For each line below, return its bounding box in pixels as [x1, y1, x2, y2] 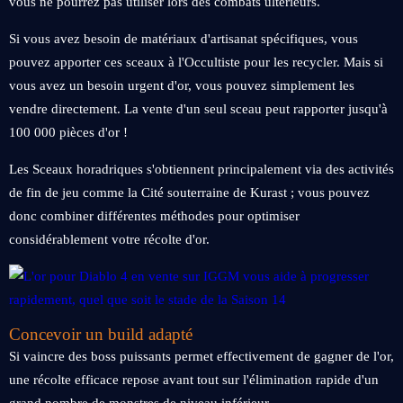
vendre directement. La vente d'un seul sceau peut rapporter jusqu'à [9, 102, 388, 116]
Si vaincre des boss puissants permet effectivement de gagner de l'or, [9, 349, 394, 363]
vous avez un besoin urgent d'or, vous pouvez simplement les [9, 78, 354, 93]
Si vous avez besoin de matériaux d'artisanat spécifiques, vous [9, 31, 358, 46]
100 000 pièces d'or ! [9, 125, 128, 139]
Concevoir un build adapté [9, 325, 193, 344]
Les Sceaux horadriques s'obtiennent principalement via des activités [9, 162, 394, 176]
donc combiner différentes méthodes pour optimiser [9, 209, 300, 223]
